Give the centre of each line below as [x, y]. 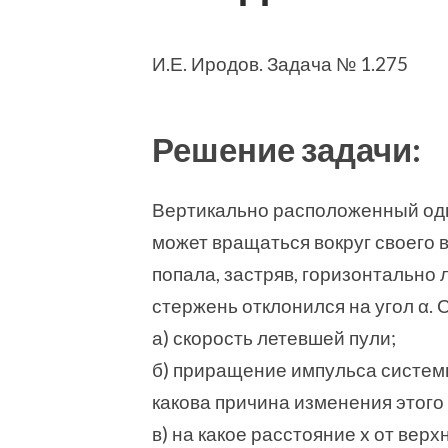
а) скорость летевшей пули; [274, 337]
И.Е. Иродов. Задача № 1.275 [280, 63]
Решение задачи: [286, 148]
